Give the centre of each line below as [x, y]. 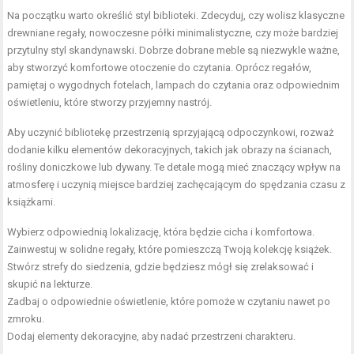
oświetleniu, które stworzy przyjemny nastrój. [110, 102]
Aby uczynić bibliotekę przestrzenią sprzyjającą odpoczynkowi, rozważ [171, 132]
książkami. [32, 201]
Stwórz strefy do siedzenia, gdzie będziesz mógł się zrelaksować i [161, 266]
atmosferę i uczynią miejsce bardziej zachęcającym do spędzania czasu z [177, 184]
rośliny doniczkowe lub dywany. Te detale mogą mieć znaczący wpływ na [174, 167]
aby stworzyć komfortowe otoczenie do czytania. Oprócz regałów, [160, 67]
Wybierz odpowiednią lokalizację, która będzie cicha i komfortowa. [161, 232]
